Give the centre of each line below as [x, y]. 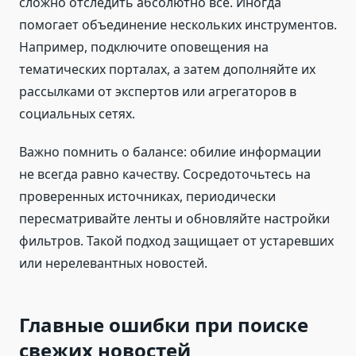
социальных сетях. [77, 114]
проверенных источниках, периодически [147, 197]
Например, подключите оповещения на [144, 47]
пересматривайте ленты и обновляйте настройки [174, 219]
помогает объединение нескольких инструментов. [178, 25]
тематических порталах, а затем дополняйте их [167, 70]
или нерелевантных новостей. [113, 263]
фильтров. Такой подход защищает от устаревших [176, 241]
